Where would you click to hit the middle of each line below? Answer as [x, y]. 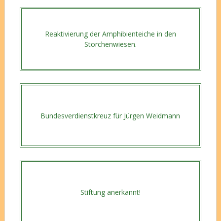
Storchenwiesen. [110, 44]
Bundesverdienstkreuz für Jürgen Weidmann [110, 115]
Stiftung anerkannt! [110, 192]
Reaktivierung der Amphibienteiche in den [110, 34]
